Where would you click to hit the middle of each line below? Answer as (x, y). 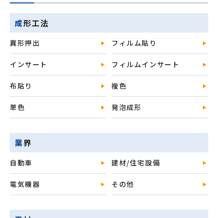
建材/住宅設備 (136, 163)
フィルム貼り (134, 43)
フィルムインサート (146, 64)
